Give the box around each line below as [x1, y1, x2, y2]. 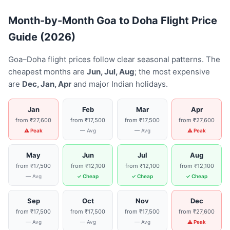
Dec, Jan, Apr [22, 79, 71, 89]
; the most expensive [135, 67, 210, 76]
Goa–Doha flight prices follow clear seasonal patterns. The [8, 54, 220, 64]
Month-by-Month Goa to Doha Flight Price [8, 14, 217, 27]
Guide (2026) [8, 31, 75, 43]
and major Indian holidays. [71, 79, 168, 89]
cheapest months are [8, 67, 87, 76]
